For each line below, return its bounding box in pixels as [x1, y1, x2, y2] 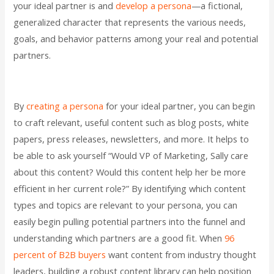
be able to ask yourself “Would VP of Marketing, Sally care [13, 149, 249, 162]
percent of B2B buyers [13, 248, 106, 261]
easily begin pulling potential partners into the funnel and [13, 215, 246, 228]
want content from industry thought [106, 248, 257, 261]
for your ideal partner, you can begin [103, 100, 256, 113]
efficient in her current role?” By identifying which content [13, 182, 246, 195]
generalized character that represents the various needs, [13, 15, 246, 28]
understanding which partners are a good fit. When [13, 232, 225, 245]
